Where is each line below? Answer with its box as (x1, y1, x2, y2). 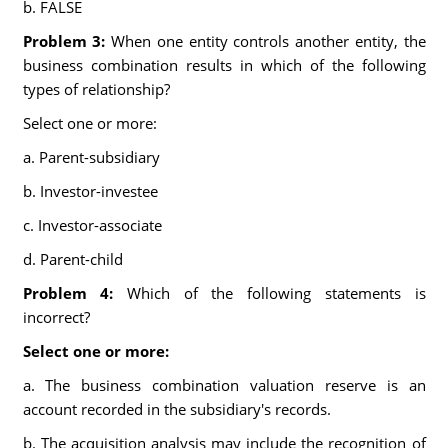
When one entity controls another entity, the (111, 31, 426, 51)
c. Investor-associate (22, 215, 162, 235)
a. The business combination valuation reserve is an (22, 375, 426, 395)
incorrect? (22, 307, 90, 327)
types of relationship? (22, 79, 170, 99)
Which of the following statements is (126, 283, 426, 303)
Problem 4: (22, 283, 127, 303)
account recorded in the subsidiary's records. (22, 399, 331, 419)
